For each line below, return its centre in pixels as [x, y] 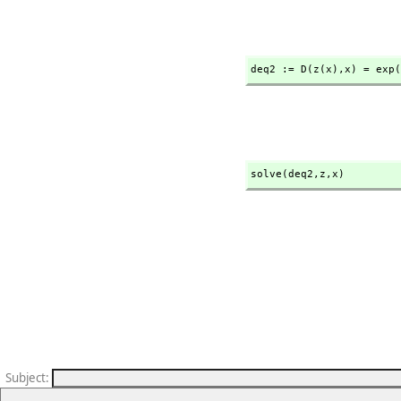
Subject [26, 378]
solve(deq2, [285, 174]
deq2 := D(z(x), [297, 69]
